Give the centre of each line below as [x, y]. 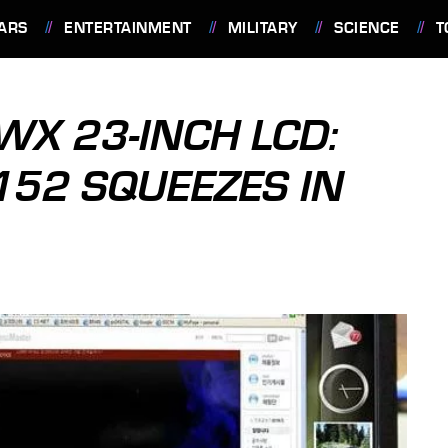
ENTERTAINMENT [128, 28]
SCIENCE [367, 28]
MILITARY [262, 28]
